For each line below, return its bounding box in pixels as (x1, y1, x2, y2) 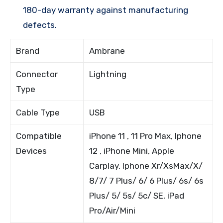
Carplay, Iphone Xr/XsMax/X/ (89, 160, 203, 171)
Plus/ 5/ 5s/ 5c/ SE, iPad (89, 190, 185, 201)
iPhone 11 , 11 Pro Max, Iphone (89, 130, 202, 141)
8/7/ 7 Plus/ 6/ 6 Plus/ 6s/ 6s (89, 175, 204, 186)
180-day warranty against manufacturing (23, 4, 188, 15)
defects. (23, 19, 57, 30)
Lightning (89, 69, 127, 79)
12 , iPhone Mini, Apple (89, 145, 175, 156)
